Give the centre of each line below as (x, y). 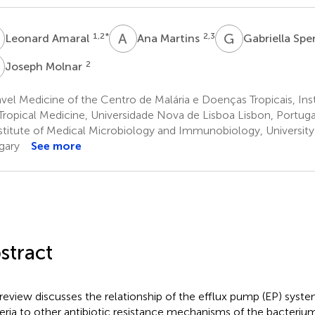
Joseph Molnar (45, 66)
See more (56, 146)
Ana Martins (169, 38)
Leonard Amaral (48, 38)
